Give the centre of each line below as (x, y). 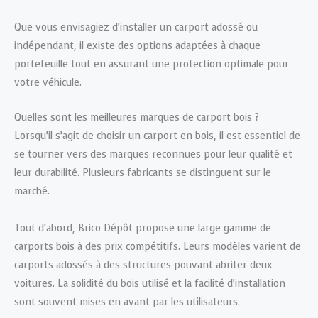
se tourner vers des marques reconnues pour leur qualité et (153, 154)
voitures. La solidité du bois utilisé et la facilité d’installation (150, 283)
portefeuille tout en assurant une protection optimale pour (152, 65)
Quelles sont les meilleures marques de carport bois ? (137, 117)
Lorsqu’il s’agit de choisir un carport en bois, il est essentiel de (157, 136)
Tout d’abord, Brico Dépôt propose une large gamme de (143, 228)
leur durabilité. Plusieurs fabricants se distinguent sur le (143, 172)
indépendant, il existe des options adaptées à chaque (137, 46)
